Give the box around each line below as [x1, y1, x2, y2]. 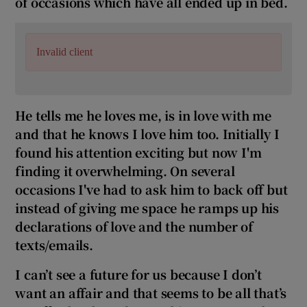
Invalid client [36, 45, 93, 58]
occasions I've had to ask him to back [15, 180, 244, 198]
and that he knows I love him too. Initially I [15, 124, 280, 143]
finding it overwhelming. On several [15, 161, 235, 180]
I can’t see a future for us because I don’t [15, 265, 262, 283]
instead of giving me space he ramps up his [15, 198, 280, 217]
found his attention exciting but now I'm [15, 143, 262, 161]
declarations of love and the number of [15, 217, 253, 235]
